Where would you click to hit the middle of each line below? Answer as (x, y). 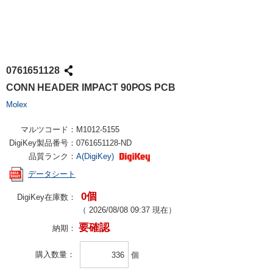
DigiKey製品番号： (43, 143)
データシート (52, 174)
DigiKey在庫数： (47, 197)
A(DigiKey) (96, 156)
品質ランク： (52, 156)
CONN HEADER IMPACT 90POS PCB (91, 87)
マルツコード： (48, 129)
